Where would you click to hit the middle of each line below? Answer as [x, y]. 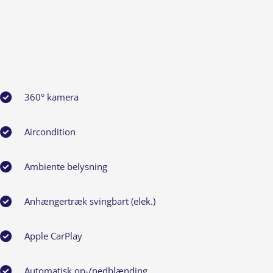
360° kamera [51, 97]
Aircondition [50, 132]
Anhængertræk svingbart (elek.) [90, 201]
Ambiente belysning [66, 166]
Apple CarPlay [53, 236]
